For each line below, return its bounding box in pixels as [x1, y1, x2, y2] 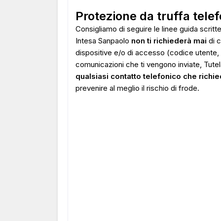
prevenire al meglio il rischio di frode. [75, 83, 199, 93]
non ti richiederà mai [131, 36, 207, 45]
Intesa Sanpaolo [75, 36, 131, 45]
